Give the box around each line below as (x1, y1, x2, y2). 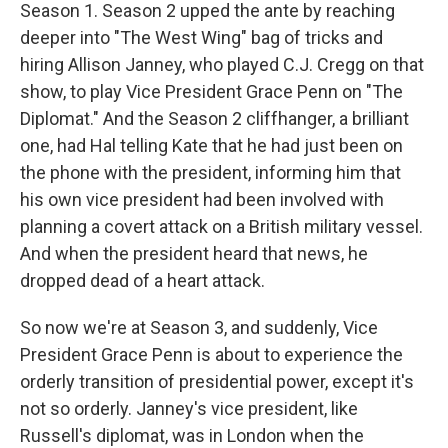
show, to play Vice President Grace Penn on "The (20, 81, 403, 102)
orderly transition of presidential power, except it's (20, 371, 414, 392)
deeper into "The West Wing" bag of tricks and (20, 27, 383, 48)
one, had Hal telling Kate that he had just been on (20, 135, 403, 156)
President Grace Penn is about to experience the (20, 344, 403, 365)
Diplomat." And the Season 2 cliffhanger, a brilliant (20, 108, 409, 129)
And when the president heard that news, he (20, 243, 368, 264)
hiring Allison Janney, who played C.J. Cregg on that (20, 54, 424, 75)
